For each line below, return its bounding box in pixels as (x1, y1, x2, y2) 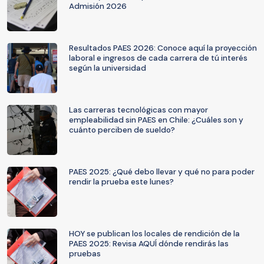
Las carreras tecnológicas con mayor (69, 105, 208, 115)
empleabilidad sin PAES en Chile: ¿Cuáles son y (69, 115, 243, 125)
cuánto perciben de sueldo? (69, 125, 175, 135)
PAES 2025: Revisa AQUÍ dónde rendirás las (69, 239, 229, 249)
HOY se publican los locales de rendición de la (69, 229, 240, 239)
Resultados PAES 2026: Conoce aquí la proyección (69, 43, 257, 53)
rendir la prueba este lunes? (69, 177, 174, 187)
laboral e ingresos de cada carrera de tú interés (69, 53, 247, 63)
